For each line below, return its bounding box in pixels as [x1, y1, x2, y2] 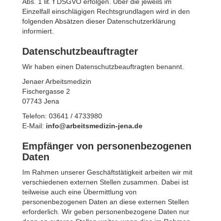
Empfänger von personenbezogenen [22, 141, 191, 151]
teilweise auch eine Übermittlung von [22, 188, 137, 196]
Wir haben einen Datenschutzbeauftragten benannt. [22, 63, 184, 71]
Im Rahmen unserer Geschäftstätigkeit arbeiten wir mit [22, 168, 192, 176]
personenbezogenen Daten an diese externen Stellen [22, 198, 189, 206]
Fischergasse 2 [22, 87, 70, 95]
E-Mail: [22, 122, 46, 130]
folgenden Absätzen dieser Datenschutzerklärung [22, 17, 176, 25]
